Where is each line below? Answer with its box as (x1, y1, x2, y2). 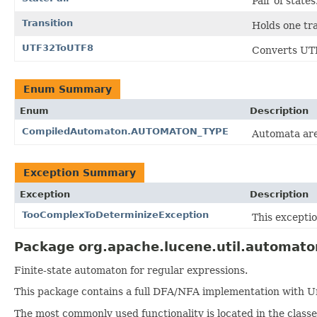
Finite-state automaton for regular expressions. (14, 264, 248, 276)
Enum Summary (23, 83, 112, 95)
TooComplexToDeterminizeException (22, 209, 209, 220)
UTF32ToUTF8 (22, 42, 93, 53)
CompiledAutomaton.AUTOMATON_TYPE (22, 125, 229, 137)
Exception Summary (23, 166, 136, 178)
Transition (22, 17, 73, 28)
